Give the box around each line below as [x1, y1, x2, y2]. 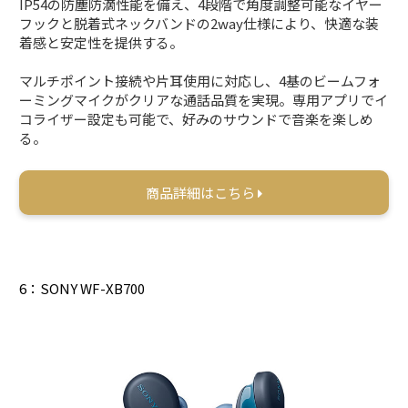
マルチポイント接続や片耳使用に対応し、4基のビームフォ [19, 70, 382, 90]
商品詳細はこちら [146, 182, 258, 202]
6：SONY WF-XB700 [19, 278, 146, 298]
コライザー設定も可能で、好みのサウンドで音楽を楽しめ [19, 108, 374, 128]
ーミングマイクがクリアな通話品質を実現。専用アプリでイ [19, 89, 389, 109]
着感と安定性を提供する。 [19, 32, 184, 52]
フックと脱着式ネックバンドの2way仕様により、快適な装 [19, 13, 380, 33]
